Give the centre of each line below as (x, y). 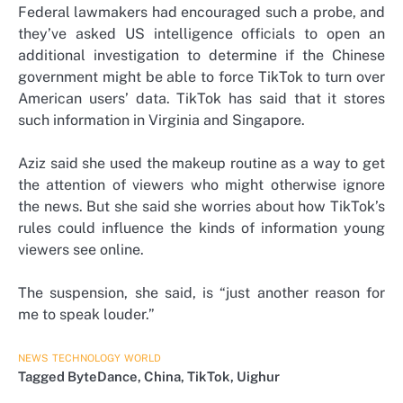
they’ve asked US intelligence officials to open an (201, 34)
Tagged (43, 377)
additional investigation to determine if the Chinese (201, 56)
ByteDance (103, 377)
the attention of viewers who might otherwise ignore (201, 185)
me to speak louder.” (86, 315)
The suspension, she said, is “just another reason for (201, 293)
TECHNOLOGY (86, 358)
